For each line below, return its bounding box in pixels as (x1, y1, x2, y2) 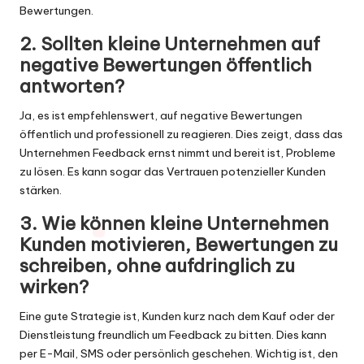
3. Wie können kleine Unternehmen (19, 212, 329, 236)
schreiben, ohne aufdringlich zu (19, 254, 295, 278)
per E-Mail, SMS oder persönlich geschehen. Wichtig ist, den (19, 346, 338, 362)
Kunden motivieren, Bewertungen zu (19, 233, 338, 257)
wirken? (19, 275, 89, 299)
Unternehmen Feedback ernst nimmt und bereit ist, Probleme (19, 145, 336, 161)
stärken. (19, 183, 62, 198)
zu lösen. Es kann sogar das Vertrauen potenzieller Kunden (19, 164, 326, 180)
